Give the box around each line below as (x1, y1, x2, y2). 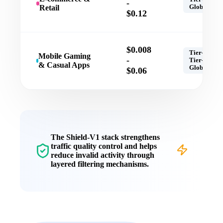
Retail (39, 3, 60, 12)
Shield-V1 (66, 133, 100, 142)
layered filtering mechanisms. (51, 160, 149, 169)
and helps (122, 142, 157, 151)
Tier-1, (189, 49, 209, 57)
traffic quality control (51, 142, 122, 151)
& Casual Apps (38, 61, 90, 70)
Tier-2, (189, 57, 209, 64)
